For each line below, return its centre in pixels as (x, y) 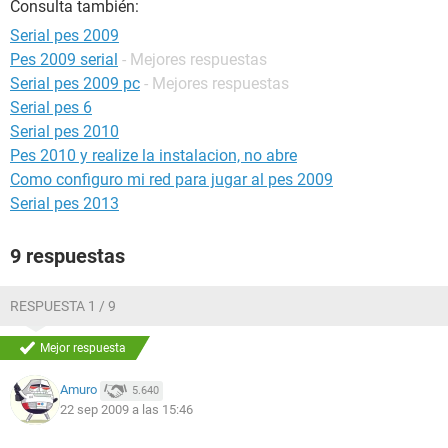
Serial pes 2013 (64, 203)
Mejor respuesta (83, 348)
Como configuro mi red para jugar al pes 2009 (171, 179)
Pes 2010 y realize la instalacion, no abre (153, 155)
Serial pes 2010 (64, 131)
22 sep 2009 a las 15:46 (126, 409)
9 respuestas (67, 256)
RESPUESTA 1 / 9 (63, 306)
